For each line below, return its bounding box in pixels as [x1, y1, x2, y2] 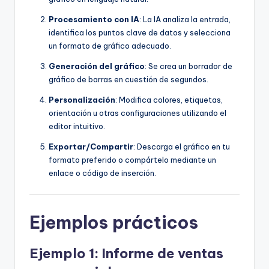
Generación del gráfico [49, 61, 145, 71]
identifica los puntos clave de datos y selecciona [49, 27, 231, 37]
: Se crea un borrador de [145, 61, 232, 71]
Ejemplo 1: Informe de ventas [29, 244, 223, 262]
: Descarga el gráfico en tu [133, 141, 230, 151]
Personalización [49, 94, 115, 104]
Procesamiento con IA [49, 14, 139, 24]
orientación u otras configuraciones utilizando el [49, 107, 226, 118]
